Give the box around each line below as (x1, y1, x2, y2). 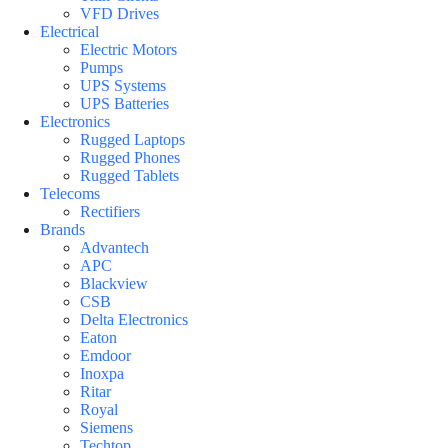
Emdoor (80, 347, 131, 364)
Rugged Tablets (80, 167, 179, 184)
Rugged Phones (80, 149, 180, 166)
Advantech (80, 239, 149, 256)
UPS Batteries (80, 95, 169, 112)
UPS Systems (80, 77, 166, 94)
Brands (40, 221, 85, 238)
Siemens (80, 419, 133, 436)
